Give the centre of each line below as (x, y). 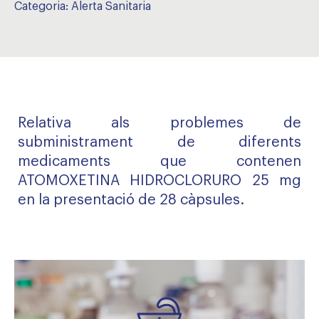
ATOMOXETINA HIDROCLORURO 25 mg (159, 181)
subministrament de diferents (159, 142)
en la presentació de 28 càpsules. (131, 200)
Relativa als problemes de (159, 123)
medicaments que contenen (159, 162)
